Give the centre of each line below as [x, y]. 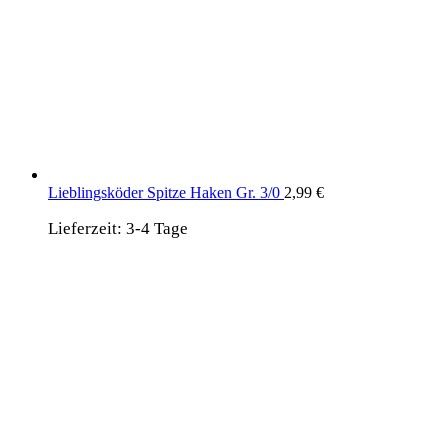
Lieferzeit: [87, 228]
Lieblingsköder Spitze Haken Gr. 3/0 [164, 192]
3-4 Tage [157, 228]
